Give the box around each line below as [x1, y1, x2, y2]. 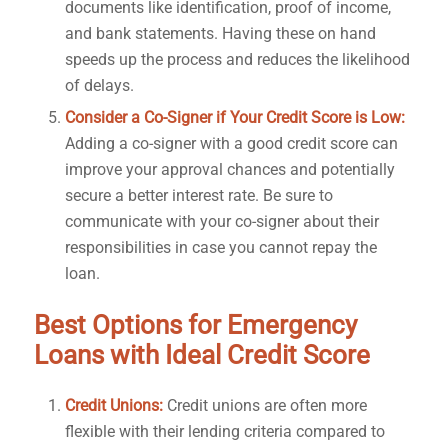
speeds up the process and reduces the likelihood [64, 50, 410, 70]
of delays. [64, 76, 134, 96]
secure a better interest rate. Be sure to [64, 186, 333, 206]
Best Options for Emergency [33, 310, 357, 341]
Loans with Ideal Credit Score [33, 340, 370, 371]
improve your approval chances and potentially [64, 160, 395, 180]
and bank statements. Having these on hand [64, 24, 376, 44]
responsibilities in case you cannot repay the [64, 238, 377, 258]
